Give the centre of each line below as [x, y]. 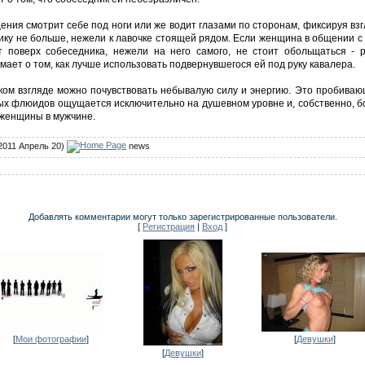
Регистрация [169, 226]
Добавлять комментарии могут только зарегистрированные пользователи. [182, 216]
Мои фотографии [51, 339]
